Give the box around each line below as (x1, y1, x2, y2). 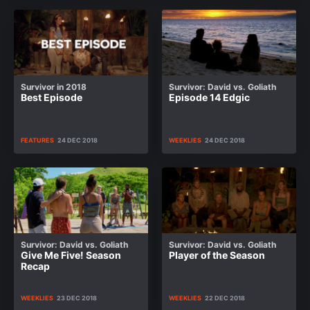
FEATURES (21, 136, 54, 144)
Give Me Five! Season (21, 249, 121, 261)
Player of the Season (169, 249, 265, 261)
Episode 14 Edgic (169, 91, 250, 103)
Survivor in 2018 (21, 82, 86, 92)
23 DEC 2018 (57, 294, 97, 302)
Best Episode (21, 91, 82, 103)
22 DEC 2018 (205, 294, 245, 302)
